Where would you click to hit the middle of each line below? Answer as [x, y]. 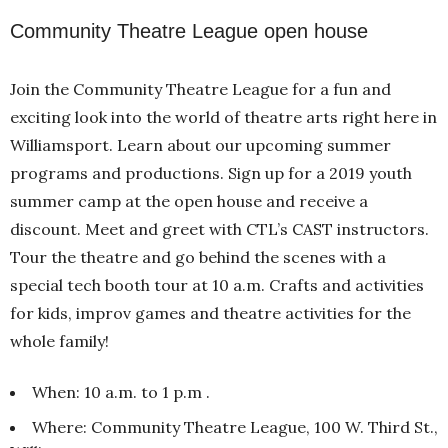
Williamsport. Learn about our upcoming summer [200, 144]
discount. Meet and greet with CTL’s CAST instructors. [219, 228]
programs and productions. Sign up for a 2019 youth [211, 172]
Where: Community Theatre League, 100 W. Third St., [235, 426]
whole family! [59, 340]
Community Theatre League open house [189, 30]
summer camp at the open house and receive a [189, 200]
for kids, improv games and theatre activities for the [210, 312]
